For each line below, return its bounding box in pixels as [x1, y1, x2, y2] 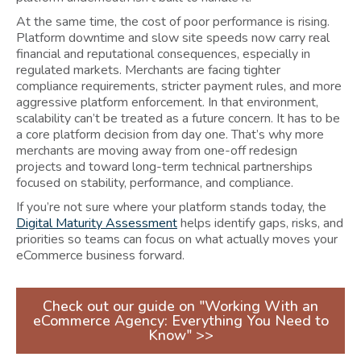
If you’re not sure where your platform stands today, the [16, 197, 326, 216]
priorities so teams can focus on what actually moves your [16, 230, 338, 248]
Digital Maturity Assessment [16, 214, 177, 232]
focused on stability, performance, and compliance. [16, 173, 293, 192]
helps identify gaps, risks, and [177, 214, 343, 232]
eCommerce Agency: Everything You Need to [32, 310, 329, 330]
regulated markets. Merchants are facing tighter [16, 60, 280, 79]
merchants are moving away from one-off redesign [16, 141, 297, 160]
